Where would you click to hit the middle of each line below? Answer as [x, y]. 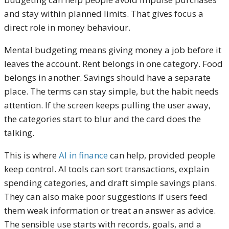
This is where [31, 155]
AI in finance [83, 155]
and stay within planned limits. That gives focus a [104, 13]
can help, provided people [162, 155]
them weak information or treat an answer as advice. [110, 210]
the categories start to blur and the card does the [102, 119]
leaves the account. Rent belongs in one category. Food [113, 63]
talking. [19, 132]
